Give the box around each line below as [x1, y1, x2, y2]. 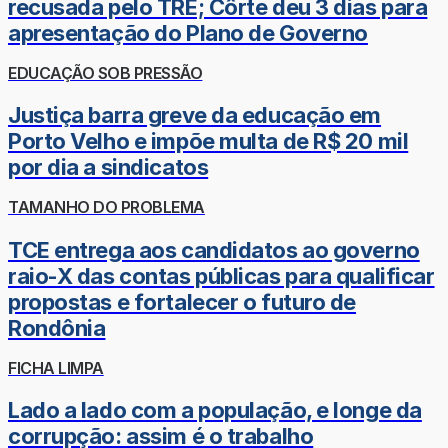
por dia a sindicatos [8, 154, 209, 181]
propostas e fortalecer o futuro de [8, 288, 357, 315]
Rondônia [8, 314, 106, 341]
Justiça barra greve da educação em [8, 102, 382, 129]
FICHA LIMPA [8, 357, 104, 378]
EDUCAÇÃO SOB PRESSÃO [8, 62, 203, 83]
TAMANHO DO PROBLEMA [8, 197, 205, 218]
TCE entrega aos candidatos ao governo [8, 236, 420, 263]
